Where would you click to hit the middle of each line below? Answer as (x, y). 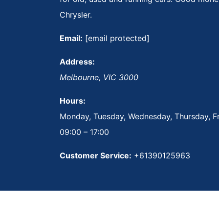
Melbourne (79, 77)
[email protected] (117, 38)
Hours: (73, 100)
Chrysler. (76, 14)
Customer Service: (96, 155)
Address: (77, 61)
